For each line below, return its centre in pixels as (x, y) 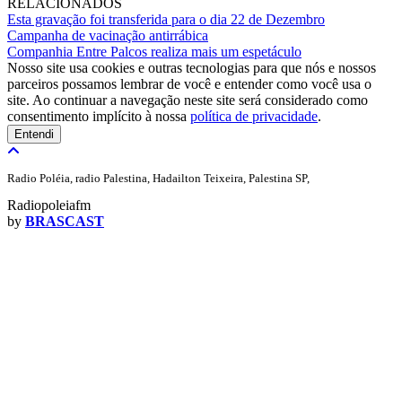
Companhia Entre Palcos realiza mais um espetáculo (154, 51)
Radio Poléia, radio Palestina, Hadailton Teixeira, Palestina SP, (158, 178)
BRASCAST (65, 221)
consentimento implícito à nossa (99, 116)
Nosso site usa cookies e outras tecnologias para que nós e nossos (192, 67)
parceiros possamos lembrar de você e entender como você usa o (189, 83)
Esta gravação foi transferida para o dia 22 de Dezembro (166, 19)
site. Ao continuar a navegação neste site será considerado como (188, 100)
